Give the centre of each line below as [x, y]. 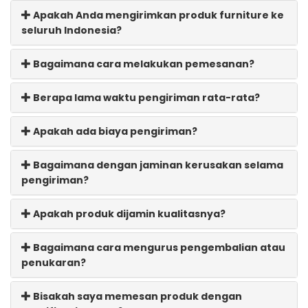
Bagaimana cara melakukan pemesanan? [143, 64]
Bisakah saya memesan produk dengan [136, 296]
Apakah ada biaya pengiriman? [114, 131]
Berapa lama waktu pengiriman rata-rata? [145, 97]
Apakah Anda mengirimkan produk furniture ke [157, 15]
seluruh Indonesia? [71, 30]
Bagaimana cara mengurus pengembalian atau [158, 247]
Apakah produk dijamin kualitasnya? [128, 213]
